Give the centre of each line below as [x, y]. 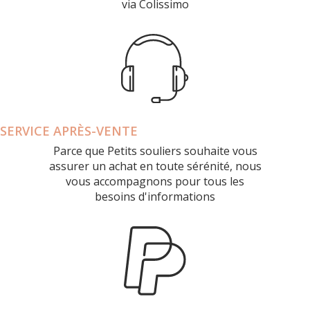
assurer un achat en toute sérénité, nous [155, 166]
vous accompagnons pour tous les [155, 181]
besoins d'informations [155, 196]
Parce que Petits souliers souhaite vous [155, 151]
